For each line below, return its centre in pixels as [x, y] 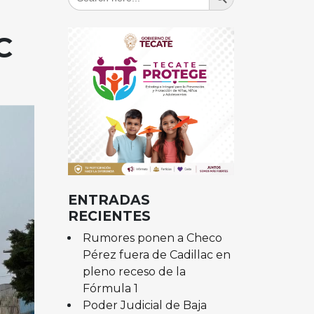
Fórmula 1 [111, 288]
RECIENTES [109, 216]
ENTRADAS [109, 199]
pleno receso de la [134, 271]
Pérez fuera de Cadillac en [156, 254]
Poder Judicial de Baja [144, 305]
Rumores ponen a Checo [152, 238]
